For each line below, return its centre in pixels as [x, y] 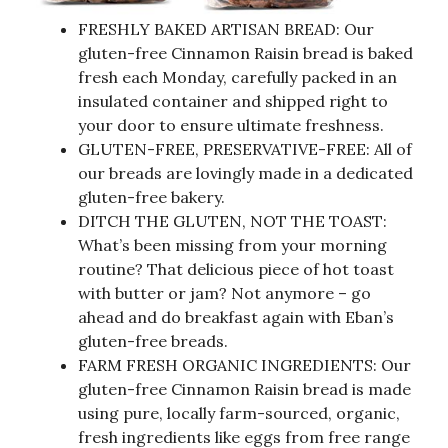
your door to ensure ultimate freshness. [231, 125]
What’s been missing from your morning [232, 245]
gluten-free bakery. [151, 197]
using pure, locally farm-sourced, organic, [239, 413]
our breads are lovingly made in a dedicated [245, 173]
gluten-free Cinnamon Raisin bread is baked [245, 53]
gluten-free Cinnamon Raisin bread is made [244, 389]
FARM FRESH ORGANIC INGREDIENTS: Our [244, 365]
